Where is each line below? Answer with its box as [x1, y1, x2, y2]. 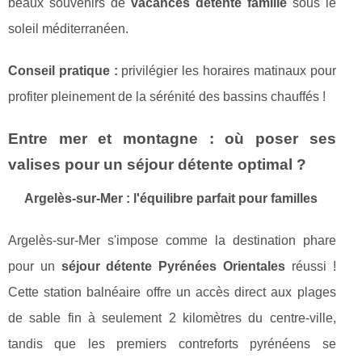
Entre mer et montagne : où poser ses [8, 130, 336, 148]
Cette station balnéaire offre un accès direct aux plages [8, 285, 336, 300]
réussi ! [285, 259, 336, 274]
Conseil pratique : [8, 64, 118, 78]
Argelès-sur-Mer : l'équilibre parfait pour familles [24, 192, 318, 206]
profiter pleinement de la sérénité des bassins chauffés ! [8, 90, 326, 104]
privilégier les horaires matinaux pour [117, 64, 336, 78]
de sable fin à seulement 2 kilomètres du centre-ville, [8, 311, 336, 326]
